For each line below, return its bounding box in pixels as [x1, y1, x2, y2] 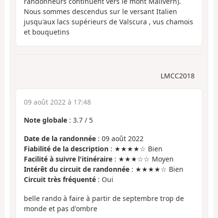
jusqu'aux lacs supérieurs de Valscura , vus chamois [24, 17, 193, 27]
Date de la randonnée [24, 134, 96, 144]
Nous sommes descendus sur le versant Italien [24, 7, 177, 17]
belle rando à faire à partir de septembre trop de [24, 193, 184, 203]
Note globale [24, 115, 67, 125]
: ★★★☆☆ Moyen [112, 154, 174, 164]
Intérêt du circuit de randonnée [24, 164, 129, 174]
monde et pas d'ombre [24, 203, 97, 213]
